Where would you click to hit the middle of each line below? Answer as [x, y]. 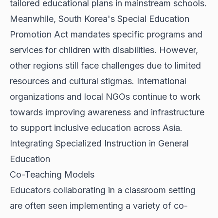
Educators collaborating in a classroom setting [103, 190]
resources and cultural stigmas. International [98, 81]
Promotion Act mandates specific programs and [106, 35]
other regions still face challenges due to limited [105, 66]
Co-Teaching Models [52, 175]
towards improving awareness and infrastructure [107, 112]
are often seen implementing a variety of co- [99, 206]
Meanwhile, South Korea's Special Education [100, 19]
